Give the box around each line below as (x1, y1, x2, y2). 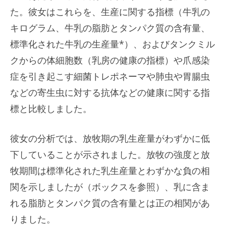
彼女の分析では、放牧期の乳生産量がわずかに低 (10, 132, 210, 144)
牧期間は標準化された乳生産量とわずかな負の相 (10, 164, 210, 177)
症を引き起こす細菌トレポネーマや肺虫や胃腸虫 (10, 70, 210, 82)
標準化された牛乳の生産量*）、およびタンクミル (10, 37, 215, 50)
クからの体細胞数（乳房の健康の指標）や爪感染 (10, 53, 210, 66)
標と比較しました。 (10, 102, 92, 115)
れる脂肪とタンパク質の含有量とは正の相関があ (10, 196, 210, 209)
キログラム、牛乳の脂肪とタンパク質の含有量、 (10, 21, 210, 34)
